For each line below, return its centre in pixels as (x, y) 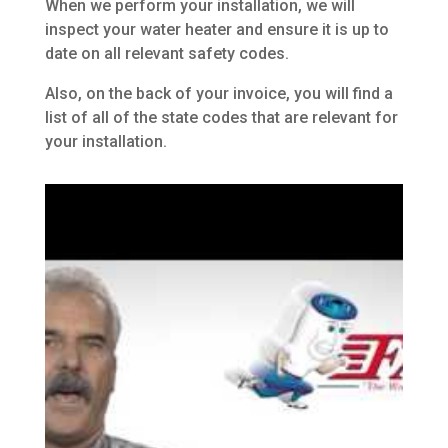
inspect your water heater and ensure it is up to (216, 30)
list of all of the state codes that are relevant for (221, 118)
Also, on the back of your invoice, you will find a (218, 94)
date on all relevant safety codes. (166, 54)
